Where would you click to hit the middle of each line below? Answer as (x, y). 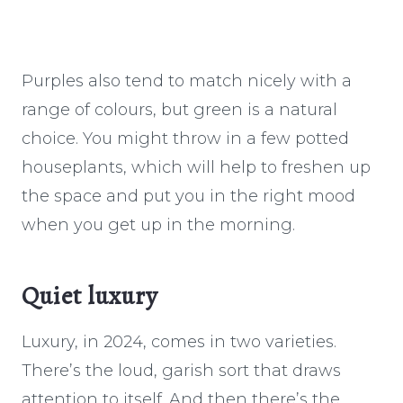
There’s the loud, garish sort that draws (181, 370)
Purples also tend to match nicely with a (187, 81)
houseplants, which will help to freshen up (196, 167)
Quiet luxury (90, 296)
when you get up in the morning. (158, 224)
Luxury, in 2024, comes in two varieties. (179, 341)
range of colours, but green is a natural (179, 109)
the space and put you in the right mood (188, 196)
